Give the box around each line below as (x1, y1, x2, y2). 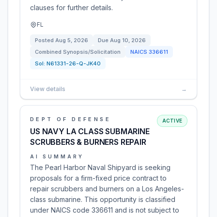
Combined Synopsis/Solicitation (35, 48, 121, 55)
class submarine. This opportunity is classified (30, 195, 175, 203)
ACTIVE (162, 118, 182, 124)
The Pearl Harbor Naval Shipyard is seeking (30, 163, 170, 171)
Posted (35, 37, 55, 44)
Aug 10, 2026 (110, 37, 146, 44)
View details (30, 85, 65, 93)
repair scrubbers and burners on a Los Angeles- (30, 185, 184, 193)
